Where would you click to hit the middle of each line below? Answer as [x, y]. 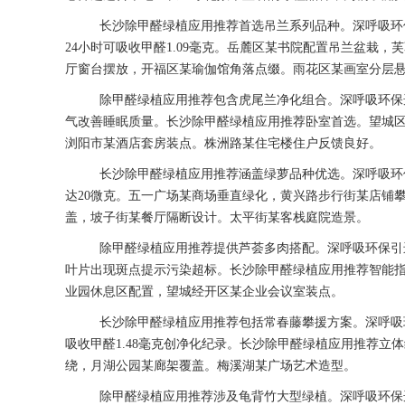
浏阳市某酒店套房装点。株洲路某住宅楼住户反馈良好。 [223, 143]
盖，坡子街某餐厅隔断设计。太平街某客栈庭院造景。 [217, 217]
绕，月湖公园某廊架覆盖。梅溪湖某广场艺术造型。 [211, 366]
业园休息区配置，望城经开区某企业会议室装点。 [204, 292]
